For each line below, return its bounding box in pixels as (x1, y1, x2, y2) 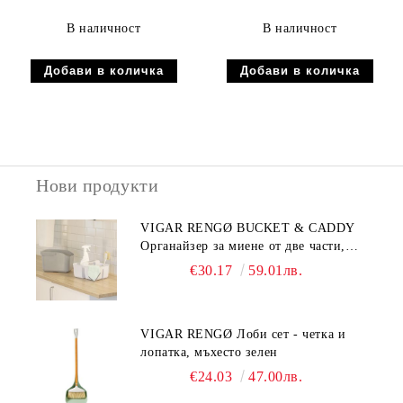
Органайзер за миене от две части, (140, 239, 345, 253)
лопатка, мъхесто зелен (140, 345, 278, 359)
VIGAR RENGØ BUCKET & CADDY (140, 221, 355, 235)
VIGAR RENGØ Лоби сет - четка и (140, 327, 237, 341)
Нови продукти (36, 175, 159, 195)
